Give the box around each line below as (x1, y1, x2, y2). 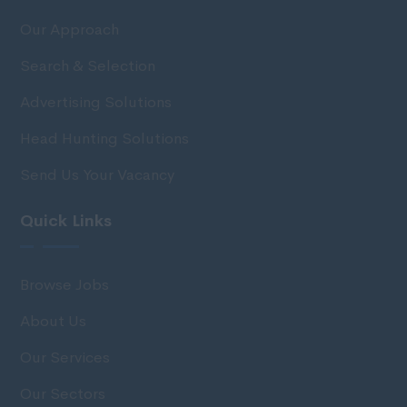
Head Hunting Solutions (20, 128, 190, 148)
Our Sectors (20, 383, 106, 403)
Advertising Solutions (20, 92, 173, 112)
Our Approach (20, 19, 120, 39)
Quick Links (20, 210, 113, 231)
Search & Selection (20, 55, 156, 75)
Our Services (20, 347, 111, 367)
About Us (20, 311, 87, 331)
